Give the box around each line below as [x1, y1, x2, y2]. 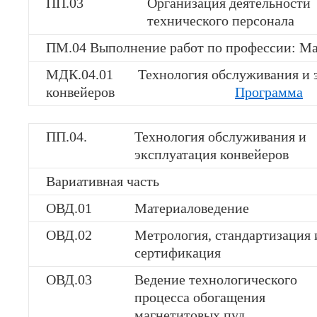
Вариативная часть [46, 173, 159, 189]
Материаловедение [134, 200, 249, 216]
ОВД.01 [46, 200, 92, 216]
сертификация [134, 245, 221, 260]
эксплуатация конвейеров [134, 146, 289, 162]
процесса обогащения [134, 289, 265, 305]
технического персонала [147, 13, 294, 28]
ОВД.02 [46, 227, 92, 243]
